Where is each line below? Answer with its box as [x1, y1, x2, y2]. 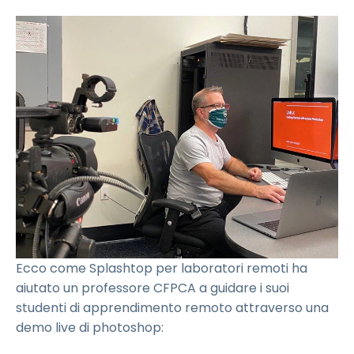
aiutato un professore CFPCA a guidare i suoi [16, 278, 289, 297]
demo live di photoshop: [16, 318, 164, 337]
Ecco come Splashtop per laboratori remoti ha [16, 258, 307, 277]
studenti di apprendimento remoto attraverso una [16, 298, 329, 317]
